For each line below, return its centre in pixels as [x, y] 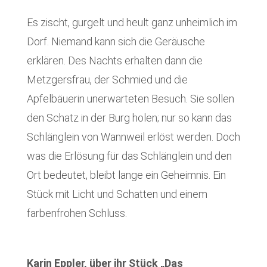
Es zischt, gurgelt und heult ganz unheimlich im [132, 22]
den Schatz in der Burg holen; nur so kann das [129, 117]
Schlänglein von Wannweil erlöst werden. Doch [133, 136]
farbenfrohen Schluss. [77, 213]
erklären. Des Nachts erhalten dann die [114, 60]
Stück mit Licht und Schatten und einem [117, 194]
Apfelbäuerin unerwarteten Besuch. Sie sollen [130, 98]
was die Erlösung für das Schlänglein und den [129, 156]
